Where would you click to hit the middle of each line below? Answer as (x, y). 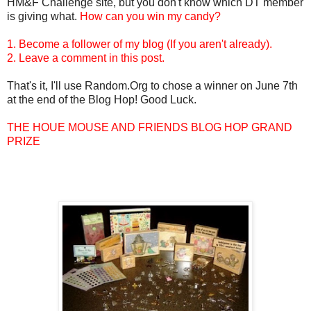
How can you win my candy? (150, 16)
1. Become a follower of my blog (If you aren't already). (140, 44)
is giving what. (43, 16)
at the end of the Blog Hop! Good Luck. (102, 99)
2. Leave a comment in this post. (86, 58)
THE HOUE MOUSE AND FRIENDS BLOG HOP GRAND (150, 127)
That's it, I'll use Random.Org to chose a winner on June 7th (152, 85)
